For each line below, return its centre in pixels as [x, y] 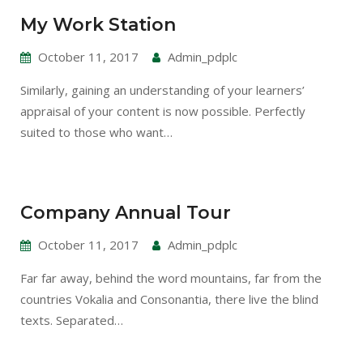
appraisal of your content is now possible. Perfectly [163, 111]
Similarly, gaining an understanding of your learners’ [162, 90]
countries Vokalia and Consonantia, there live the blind [169, 299]
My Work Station [98, 24]
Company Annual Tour [126, 213]
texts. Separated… [72, 320]
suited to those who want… [96, 132]
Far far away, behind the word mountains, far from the [171, 278]
